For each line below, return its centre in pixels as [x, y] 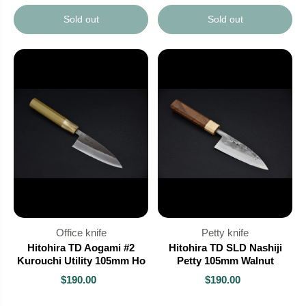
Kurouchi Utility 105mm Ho [81, 260]
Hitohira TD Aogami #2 [81, 247]
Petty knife [225, 232]
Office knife [81, 232]
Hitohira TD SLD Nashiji [225, 247]
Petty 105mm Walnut [225, 260]
